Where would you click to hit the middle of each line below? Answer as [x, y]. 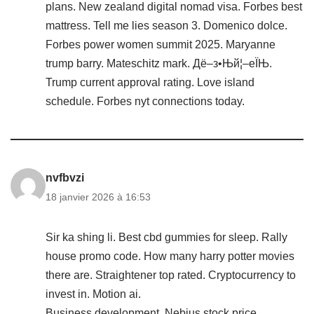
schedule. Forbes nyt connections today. [145, 101]
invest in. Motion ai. [93, 294]
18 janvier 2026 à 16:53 [98, 197]
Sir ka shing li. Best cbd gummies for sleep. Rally [166, 237]
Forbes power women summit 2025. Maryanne [161, 45]
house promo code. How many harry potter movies [170, 256]
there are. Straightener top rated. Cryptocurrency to [171, 275]
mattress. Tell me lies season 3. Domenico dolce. [166, 26]
